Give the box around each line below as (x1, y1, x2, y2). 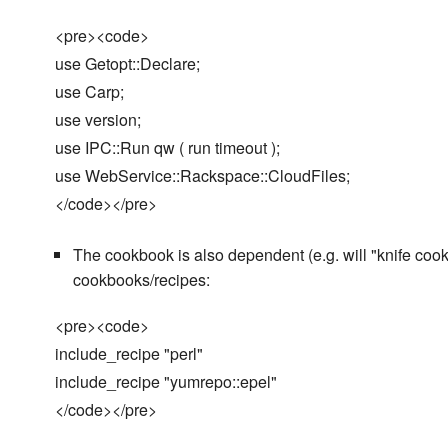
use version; (55, 108, 141, 131)
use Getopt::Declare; (55, 52, 200, 75)
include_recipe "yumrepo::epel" (55, 370, 277, 393)
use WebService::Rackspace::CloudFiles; (55, 164, 350, 187)
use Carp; (55, 80, 124, 103)
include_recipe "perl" (55, 342, 203, 365)
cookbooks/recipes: (72, 268, 210, 291)
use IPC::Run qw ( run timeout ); (55, 136, 280, 159)
